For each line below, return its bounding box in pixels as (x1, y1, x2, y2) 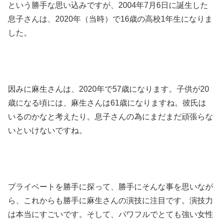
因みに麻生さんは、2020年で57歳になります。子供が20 (8, 85, 209, 94)
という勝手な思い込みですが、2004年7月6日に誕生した (8, 1, 208, 10)
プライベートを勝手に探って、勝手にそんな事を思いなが (8, 182, 213, 191)
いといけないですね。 (8, 126, 87, 135)
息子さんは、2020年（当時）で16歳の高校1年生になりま (8, 15, 213, 24)
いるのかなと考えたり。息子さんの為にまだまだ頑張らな (8, 112, 213, 121)
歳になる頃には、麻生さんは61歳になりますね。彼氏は (8, 99, 206, 108)
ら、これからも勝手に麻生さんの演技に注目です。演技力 (8, 196, 213, 205)
